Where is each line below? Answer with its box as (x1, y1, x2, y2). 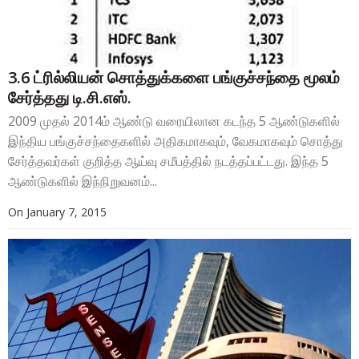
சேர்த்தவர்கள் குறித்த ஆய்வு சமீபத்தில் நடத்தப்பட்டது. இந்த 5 (8, 152, 329, 171)
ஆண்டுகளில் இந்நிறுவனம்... (8, 172, 157, 191)
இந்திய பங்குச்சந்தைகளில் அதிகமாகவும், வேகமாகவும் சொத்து (8, 132, 343, 151)
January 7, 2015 (26, 204, 107, 220)
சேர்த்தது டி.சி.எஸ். (8, 87, 131, 109)
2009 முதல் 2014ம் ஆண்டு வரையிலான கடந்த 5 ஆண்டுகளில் (8, 112, 340, 131)
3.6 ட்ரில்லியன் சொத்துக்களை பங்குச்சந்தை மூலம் (8, 67, 340, 89)
